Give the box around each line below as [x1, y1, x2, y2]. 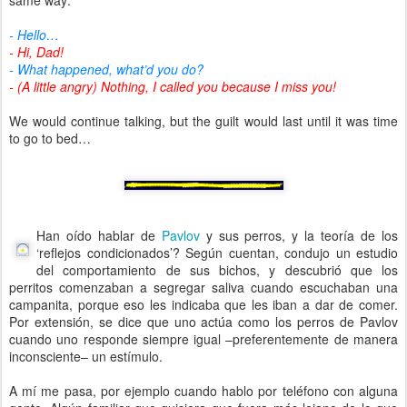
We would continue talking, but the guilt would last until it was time [9, 112, 398, 131]
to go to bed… [9, 129, 91, 148]
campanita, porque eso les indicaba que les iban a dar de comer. [9, 295, 398, 314]
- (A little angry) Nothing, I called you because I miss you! [9, 77, 336, 96]
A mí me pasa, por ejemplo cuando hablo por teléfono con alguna [9, 382, 398, 401]
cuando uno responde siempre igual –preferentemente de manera [9, 330, 398, 349]
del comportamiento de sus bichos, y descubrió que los [36, 261, 398, 280]
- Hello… [9, 25, 59, 45]
